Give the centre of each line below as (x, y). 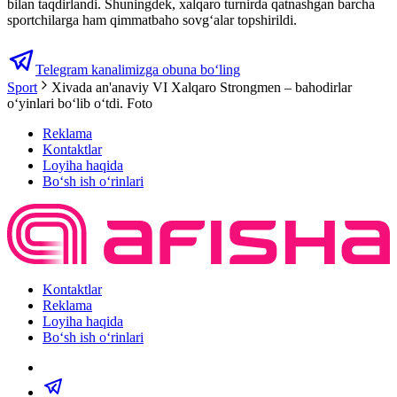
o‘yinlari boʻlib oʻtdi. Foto (80, 103)
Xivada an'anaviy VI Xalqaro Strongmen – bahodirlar (202, 87)
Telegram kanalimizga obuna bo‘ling (138, 69)
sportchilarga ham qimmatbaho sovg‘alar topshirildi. (152, 19)
